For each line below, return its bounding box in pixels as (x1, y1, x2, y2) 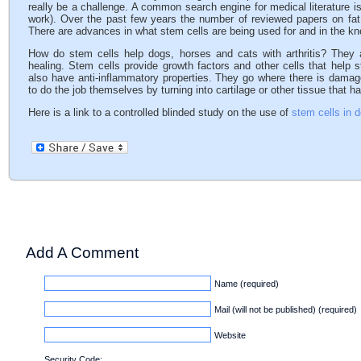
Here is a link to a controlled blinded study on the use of (28, 106, 292, 118)
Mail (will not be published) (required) (214, 304, 357, 314)
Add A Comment (26, 243, 139, 261)
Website (214, 330, 246, 340)
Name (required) (214, 278, 279, 288)
